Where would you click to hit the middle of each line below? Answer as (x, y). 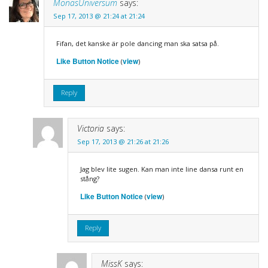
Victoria (90, 128)
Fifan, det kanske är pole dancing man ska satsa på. (137, 43)
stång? (89, 178)
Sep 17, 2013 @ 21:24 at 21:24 (99, 16)
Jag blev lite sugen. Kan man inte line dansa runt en (162, 169)
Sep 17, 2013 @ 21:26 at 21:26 (123, 141)
